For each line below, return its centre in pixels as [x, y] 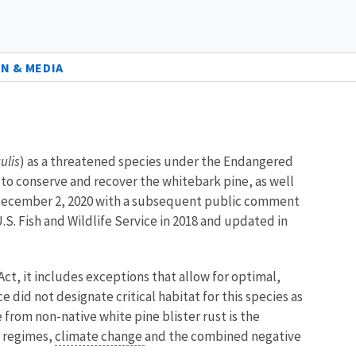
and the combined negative [223, 336]
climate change [100, 336]
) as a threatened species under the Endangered [157, 161]
